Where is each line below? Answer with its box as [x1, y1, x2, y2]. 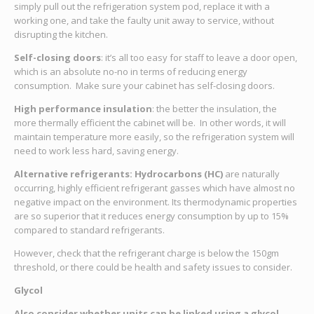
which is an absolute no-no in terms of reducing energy [13, 64, 247, 78]
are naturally [222, 167, 280, 180]
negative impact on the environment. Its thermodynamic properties [13, 195, 297, 208]
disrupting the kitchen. [13, 27, 110, 41]
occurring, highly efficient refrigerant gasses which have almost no [13, 181, 295, 194]
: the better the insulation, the [151, 102, 277, 115]
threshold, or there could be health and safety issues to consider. [13, 260, 294, 273]
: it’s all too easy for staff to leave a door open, [100, 50, 297, 64]
